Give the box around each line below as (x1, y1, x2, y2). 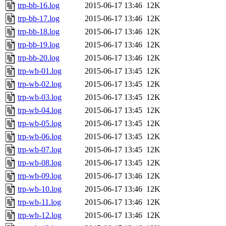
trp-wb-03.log (18, 93, 62, 102)
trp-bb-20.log (18, 53, 60, 63)
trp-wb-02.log (18, 80, 62, 89)
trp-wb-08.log (18, 158, 62, 167)
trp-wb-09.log (18, 172, 62, 181)
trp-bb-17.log (18, 14, 60, 23)
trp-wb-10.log (18, 185, 62, 194)
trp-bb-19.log (18, 40, 60, 49)
